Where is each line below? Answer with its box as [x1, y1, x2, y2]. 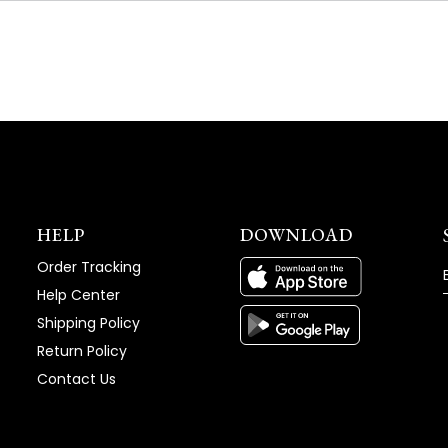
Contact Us [37, 369, 117, 390]
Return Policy [37, 341, 128, 362]
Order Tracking [37, 257, 142, 278]
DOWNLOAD [239, 223, 354, 247]
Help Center [37, 285, 121, 306]
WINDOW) [302, 5, 386, 27]
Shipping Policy [37, 313, 141, 334]
